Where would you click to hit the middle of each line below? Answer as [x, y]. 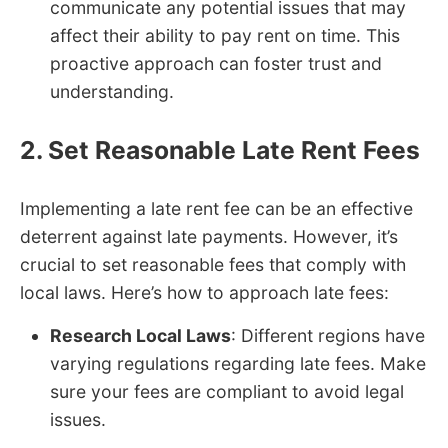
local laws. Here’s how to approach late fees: [204, 293]
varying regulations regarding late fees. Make [238, 364]
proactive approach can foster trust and [216, 64]
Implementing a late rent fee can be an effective [216, 209]
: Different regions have [328, 336]
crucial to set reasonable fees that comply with [213, 265]
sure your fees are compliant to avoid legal [227, 392]
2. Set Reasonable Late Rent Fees [220, 150]
